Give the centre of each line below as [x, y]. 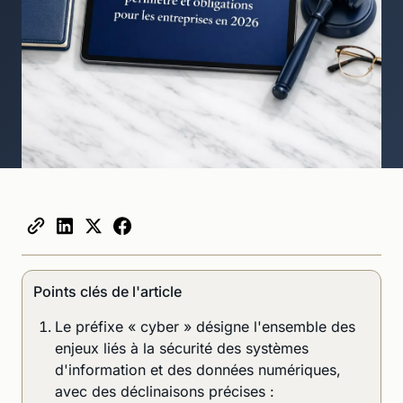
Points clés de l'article [107, 291]
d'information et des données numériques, [198, 369]
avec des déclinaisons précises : [165, 391]
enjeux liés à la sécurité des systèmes [182, 348]
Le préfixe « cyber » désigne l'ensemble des [205, 326]
